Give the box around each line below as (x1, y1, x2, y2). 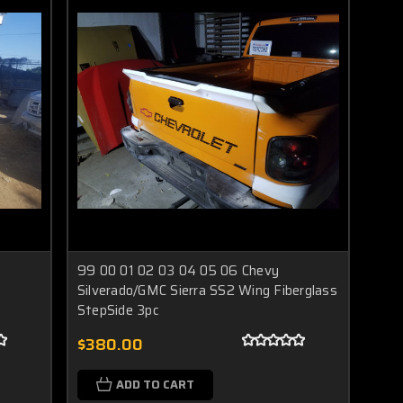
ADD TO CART (115, 374, 194, 394)
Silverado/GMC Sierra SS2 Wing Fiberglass (76, 279, 337, 301)
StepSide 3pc (76, 299, 159, 321)
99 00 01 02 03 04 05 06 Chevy (76, 259, 280, 282)
